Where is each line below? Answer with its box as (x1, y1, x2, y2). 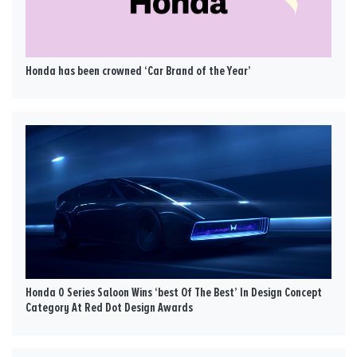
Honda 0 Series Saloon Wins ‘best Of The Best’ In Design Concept (25, 284, 322, 301)
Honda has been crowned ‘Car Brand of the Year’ (25, 62, 251, 79)
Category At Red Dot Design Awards (25, 300, 193, 316)
